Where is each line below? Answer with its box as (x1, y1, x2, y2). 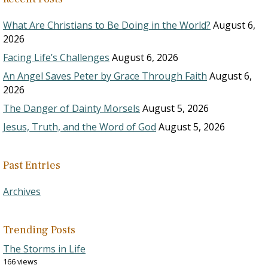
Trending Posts (3, 223, 75, 237)
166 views (3, 256, 38, 267)
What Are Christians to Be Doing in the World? (3, 19, 211, 32)
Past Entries (3, 159, 60, 172)
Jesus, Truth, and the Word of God (3, 120, 156, 133)
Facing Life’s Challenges (3, 51, 109, 64)
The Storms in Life (3, 242, 86, 255)
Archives (3, 185, 41, 198)
